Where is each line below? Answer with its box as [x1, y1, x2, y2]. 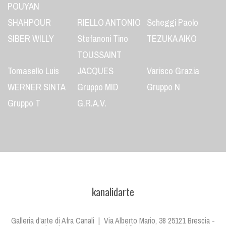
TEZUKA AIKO [146, 30, 197, 47]
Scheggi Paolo [146, 14, 198, 31]
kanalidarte [92, 184, 134, 199]
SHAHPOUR [8, 14, 51, 31]
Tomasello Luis [8, 63, 59, 80]
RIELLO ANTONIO [77, 14, 141, 31]
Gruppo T [8, 95, 40, 112]
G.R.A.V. [77, 95, 106, 112]
